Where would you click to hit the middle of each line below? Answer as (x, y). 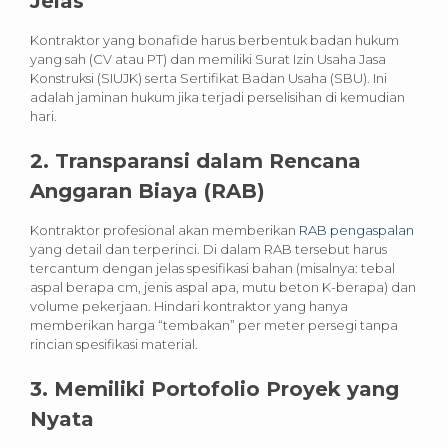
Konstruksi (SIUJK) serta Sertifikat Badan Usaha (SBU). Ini (208, 77)
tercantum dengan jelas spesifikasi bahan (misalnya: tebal (212, 267)
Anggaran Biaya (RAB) (147, 190)
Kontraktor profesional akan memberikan (164, 229)
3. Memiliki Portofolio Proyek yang (214, 388)
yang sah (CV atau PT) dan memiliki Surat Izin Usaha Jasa (208, 58)
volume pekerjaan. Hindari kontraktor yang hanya (189, 305)
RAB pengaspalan (356, 229)
